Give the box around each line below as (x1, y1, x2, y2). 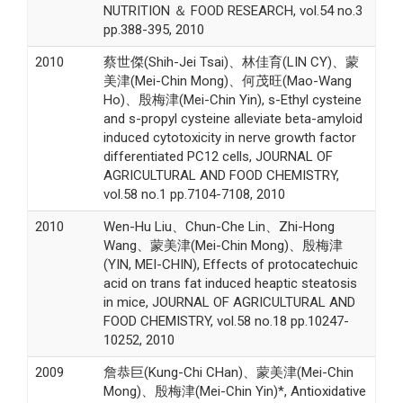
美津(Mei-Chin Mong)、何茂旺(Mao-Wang (103, 72, 352, 89)
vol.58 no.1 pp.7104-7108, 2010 (103, 185, 285, 202)
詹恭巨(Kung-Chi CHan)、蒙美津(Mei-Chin (103, 363, 354, 381)
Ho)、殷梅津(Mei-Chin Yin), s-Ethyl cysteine (103, 91, 362, 108)
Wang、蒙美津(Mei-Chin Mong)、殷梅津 (103, 237, 343, 254)
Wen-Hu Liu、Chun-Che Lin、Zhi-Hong (103, 218, 335, 235)
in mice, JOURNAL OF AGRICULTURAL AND (103, 293, 355, 310)
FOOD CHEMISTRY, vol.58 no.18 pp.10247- (103, 312, 349, 329)
